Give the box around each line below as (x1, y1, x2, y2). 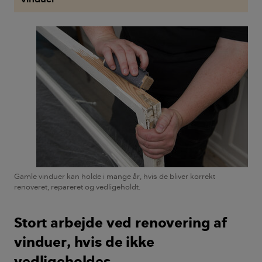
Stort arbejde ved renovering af (14, 213, 227, 231)
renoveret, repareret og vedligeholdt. (14, 181, 140, 191)
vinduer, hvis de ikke (14, 232, 154, 250)
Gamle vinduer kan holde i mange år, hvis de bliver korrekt (14, 171, 215, 181)
